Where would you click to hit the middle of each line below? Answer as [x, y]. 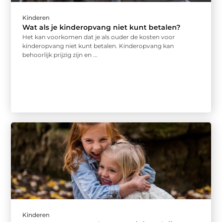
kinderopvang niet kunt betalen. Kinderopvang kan [98, 46]
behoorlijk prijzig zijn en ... [60, 55]
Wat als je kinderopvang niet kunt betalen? [102, 28]
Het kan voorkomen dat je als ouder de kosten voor [99, 37]
